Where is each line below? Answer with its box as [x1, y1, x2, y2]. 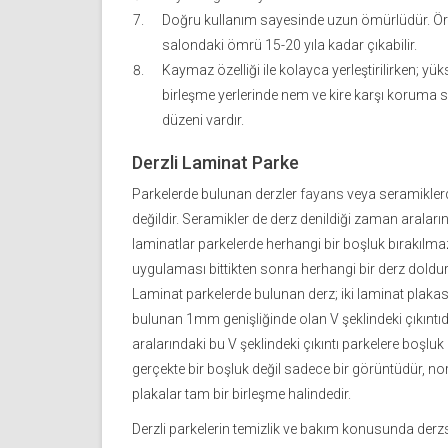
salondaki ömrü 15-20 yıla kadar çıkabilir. [162, 37, 417, 54]
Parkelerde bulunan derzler [132, 186, 300, 203]
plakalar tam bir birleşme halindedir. [132, 386, 351, 403]
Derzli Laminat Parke [132, 152, 299, 174]
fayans [300, 186, 344, 203]
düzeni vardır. [162, 112, 244, 129]
